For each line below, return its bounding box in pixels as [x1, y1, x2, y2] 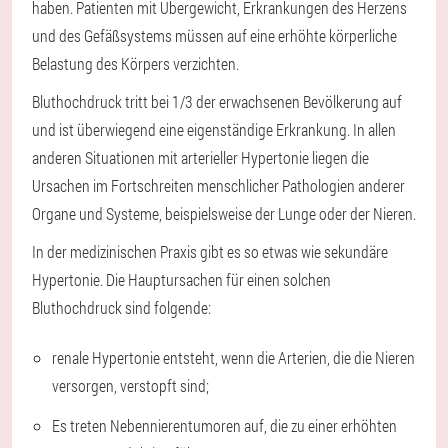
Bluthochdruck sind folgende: [32, 297, 211, 319]
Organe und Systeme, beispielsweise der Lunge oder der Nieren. [32, 203, 416, 225]
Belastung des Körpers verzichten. [32, 53, 239, 75]
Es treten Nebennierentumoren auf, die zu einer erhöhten [52, 415, 397, 437]
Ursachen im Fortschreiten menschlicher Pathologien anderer [32, 175, 405, 197]
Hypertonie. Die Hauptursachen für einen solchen [32, 269, 331, 291]
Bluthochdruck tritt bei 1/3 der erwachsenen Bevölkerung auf [32, 91, 402, 113]
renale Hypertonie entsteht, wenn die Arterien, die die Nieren [52, 347, 415, 369]
